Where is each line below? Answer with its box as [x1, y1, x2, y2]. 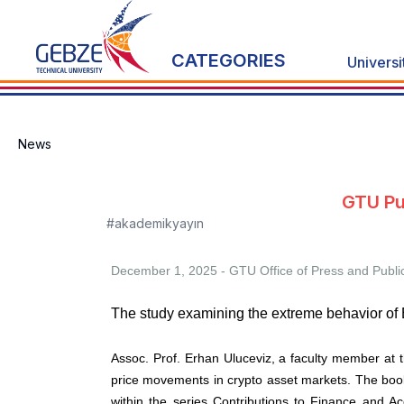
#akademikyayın [106, 216, 204, 232]
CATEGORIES [171, 50, 286, 72]
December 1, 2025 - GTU [111, 263, 260, 279]
